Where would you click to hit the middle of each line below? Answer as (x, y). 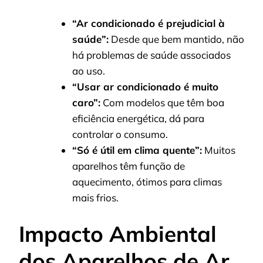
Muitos (219, 150)
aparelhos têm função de (129, 166)
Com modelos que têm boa (162, 102)
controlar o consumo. (120, 134)
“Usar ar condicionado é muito (145, 86)
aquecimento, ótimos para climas (147, 181)
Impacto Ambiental (118, 234)
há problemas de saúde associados (151, 55)
